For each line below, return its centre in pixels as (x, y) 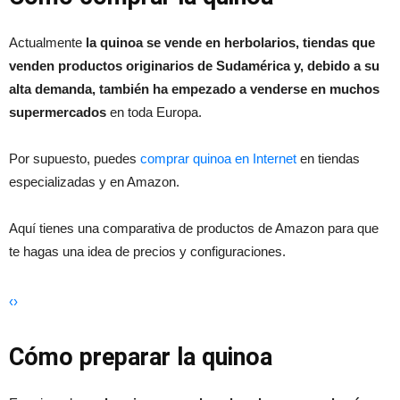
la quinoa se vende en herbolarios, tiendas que (230, 42)
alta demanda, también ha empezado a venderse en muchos (194, 88)
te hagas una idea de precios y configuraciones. (147, 251)
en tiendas (328, 158)
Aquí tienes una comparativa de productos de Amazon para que (194, 228)
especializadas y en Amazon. (94, 181)
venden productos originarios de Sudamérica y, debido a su (194, 65)
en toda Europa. (154, 112)
